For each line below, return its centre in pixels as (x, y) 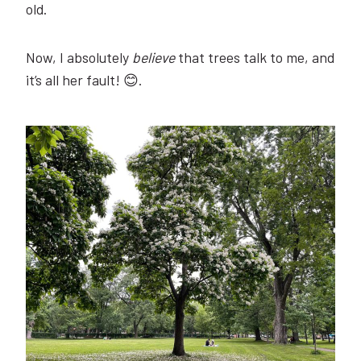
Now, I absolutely (79, 57)
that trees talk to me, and (255, 57)
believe (154, 57)
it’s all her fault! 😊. (84, 79)
